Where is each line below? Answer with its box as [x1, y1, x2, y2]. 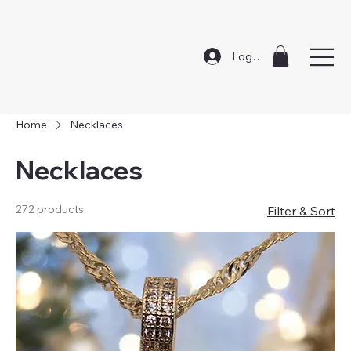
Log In [232, 49, 265, 63]
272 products [16, 201, 84, 216]
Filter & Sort [267, 202, 335, 219]
